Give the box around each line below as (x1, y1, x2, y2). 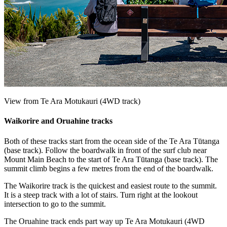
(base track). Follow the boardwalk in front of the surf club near (4, 145, 207, 155)
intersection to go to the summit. (4, 199, 106, 208)
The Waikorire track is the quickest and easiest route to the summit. (4, 181, 217, 190)
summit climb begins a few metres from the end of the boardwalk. (4, 164, 213, 173)
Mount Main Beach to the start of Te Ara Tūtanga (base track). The (4, 155, 218, 164)
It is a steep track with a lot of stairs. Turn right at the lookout (4, 190, 198, 199)
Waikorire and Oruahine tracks (4, 117, 112, 126)
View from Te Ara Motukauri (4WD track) (4, 96, 140, 105)
